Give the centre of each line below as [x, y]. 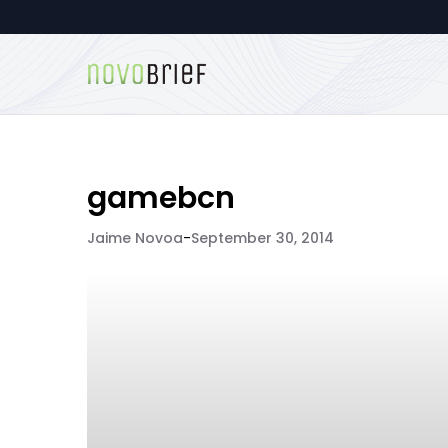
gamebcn [161, 198]
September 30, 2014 [262, 238]
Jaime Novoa [135, 238]
